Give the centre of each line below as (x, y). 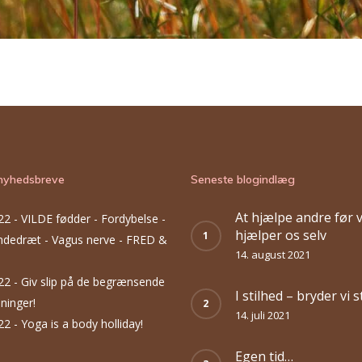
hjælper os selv (280, 235)
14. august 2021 (272, 255)
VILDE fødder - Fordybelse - (93, 219)
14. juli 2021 (262, 315)
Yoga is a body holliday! (82, 324)
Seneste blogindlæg (242, 179)
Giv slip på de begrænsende (93, 282)
